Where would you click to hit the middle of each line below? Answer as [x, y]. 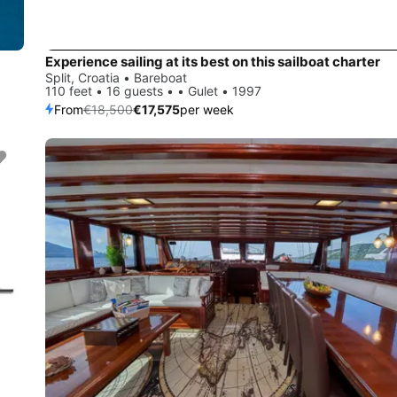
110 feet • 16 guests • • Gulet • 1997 [153, 90]
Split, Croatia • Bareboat [116, 77]
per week [207, 109]
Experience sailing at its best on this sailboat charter [213, 61]
